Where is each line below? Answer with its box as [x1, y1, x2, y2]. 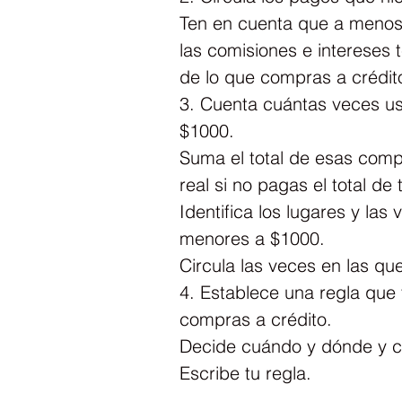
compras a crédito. [179, 307, 332, 330]
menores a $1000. [179, 226, 325, 249]
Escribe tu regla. [179, 361, 311, 384]
